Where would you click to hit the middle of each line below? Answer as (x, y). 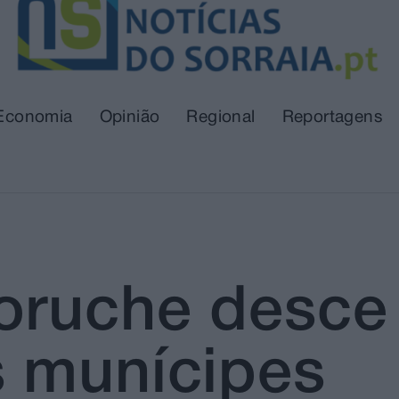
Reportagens (333, 118)
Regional (221, 118)
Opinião (130, 118)
